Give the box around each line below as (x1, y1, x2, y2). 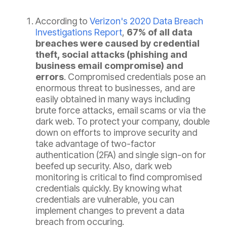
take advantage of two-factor (35, 138, 156, 149)
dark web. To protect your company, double (35, 116, 210, 127)
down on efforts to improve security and (35, 127, 197, 138)
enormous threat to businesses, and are (35, 83, 195, 94)
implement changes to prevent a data (35, 205, 184, 216)
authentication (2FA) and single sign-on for (35, 149, 206, 161)
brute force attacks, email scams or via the (35, 105, 206, 116)
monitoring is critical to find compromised (35, 172, 202, 183)
